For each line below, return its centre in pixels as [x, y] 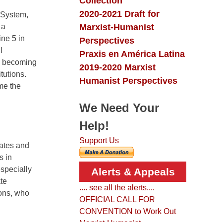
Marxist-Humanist [117, 27]
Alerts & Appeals [133, 172]
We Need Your [119, 108]
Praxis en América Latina [132, 54]
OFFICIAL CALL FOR [117, 200]
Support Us [99, 141]
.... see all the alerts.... [117, 188]
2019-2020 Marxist [117, 67]
